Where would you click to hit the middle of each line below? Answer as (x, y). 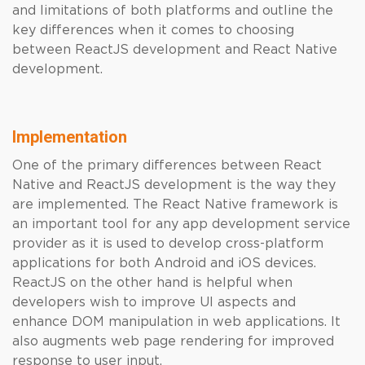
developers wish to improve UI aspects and (154, 302)
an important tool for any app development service (181, 224)
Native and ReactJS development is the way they (174, 185)
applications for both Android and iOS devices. (164, 263)
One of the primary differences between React (167, 165)
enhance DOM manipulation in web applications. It (176, 322)
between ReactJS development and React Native (175, 50)
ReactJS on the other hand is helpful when (152, 283)
